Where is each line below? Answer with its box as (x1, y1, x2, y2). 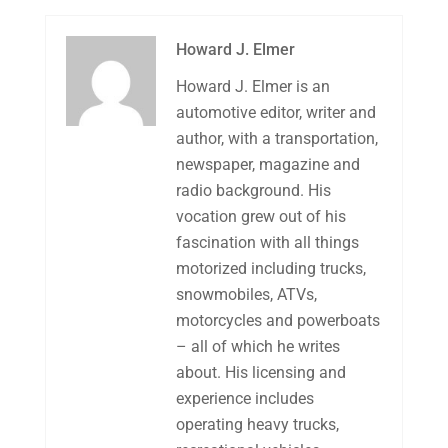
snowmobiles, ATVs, (175, 284, 317, 304)
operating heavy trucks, (175, 414, 339, 434)
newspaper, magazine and (175, 154, 360, 174)
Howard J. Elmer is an (175, 76, 330, 96)
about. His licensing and (175, 362, 346, 382)
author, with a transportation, (175, 128, 378, 148)
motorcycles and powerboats (175, 310, 380, 330)
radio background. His (175, 180, 331, 200)
